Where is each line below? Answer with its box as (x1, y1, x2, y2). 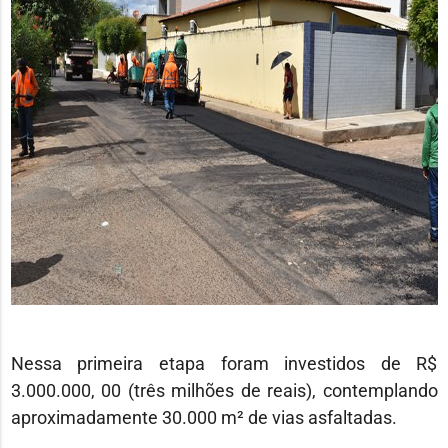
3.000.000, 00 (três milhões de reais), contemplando (10, 380, 438, 401)
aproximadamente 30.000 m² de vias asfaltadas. (10, 407, 397, 428)
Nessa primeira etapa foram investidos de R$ (10, 353, 438, 374)
